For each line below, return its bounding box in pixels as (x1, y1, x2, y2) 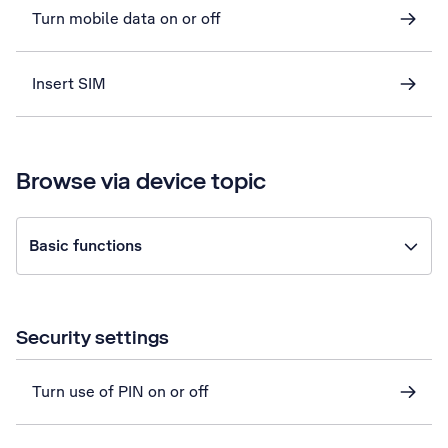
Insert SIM (32, 73, 106, 94)
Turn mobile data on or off (32, 8, 221, 29)
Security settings (16, 324, 169, 350)
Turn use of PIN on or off (32, 381, 209, 402)
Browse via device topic (16, 165, 266, 196)
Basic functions (29, 235, 142, 256)
